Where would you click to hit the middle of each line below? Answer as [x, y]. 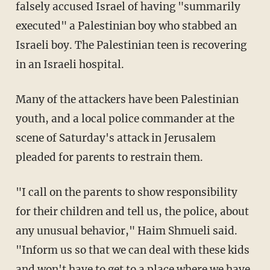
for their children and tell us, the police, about [132, 212]
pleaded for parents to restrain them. [109, 158]
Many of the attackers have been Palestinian [127, 100]
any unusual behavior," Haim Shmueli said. [126, 231]
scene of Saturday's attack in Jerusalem [115, 138]
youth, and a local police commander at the [125, 119]
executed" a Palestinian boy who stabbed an [126, 26]
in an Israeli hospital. [70, 65]
